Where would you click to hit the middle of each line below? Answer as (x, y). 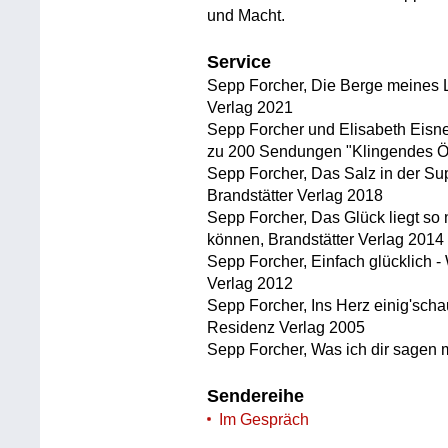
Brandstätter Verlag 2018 (295, 196)
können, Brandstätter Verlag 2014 (326, 240)
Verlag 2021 (250, 108)
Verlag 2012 (250, 284)
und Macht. (246, 16)
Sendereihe (256, 395)
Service (239, 62)
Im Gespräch (264, 419)
